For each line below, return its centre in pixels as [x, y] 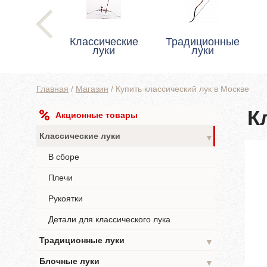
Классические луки [80, 136]
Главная [52, 89]
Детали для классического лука [109, 219]
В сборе [64, 157]
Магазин [92, 89]
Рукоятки [66, 198]
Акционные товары [97, 115]
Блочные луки [69, 261]
